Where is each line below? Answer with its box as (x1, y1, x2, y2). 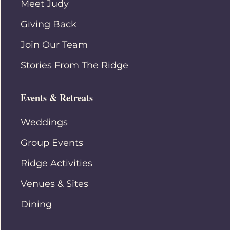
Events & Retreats (21, 90, 93, 104)
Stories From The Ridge (21, 59, 128, 71)
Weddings (21, 116, 68, 128)
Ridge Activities (21, 157, 92, 169)
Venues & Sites (21, 178, 88, 189)
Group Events (21, 137, 83, 148)
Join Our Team (21, 39, 88, 50)
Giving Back (21, 18, 76, 30)
